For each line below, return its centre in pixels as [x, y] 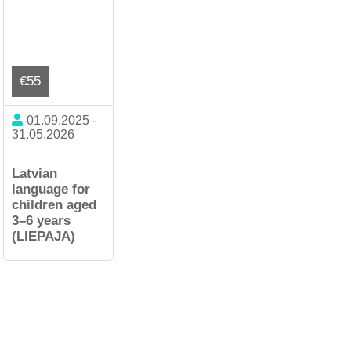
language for [51, 190]
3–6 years [42, 221]
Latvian [35, 174]
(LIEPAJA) [44, 237]
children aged [54, 205]
